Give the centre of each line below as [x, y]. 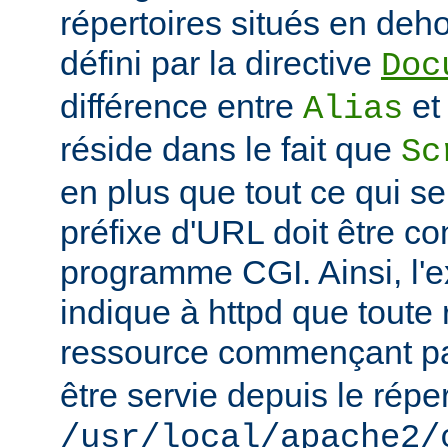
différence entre [181, 106]
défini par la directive [220, 63]
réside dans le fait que [230, 149]
